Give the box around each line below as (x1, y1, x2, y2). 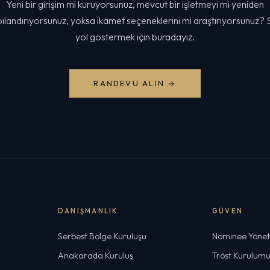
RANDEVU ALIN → (93, 79, 177, 88)
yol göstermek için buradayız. (75, 31, 195, 43)
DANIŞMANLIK (58, 207, 118, 215)
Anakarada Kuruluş (58, 250, 133, 261)
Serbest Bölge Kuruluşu (58, 231, 146, 242)
